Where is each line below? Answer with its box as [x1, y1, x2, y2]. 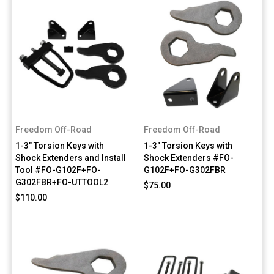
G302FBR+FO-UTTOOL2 [15, 177, 108, 187]
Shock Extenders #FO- [144, 152, 234, 163]
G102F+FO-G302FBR [144, 165, 226, 175]
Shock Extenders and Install [15, 152, 126, 163]
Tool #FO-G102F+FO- [15, 165, 101, 175]
